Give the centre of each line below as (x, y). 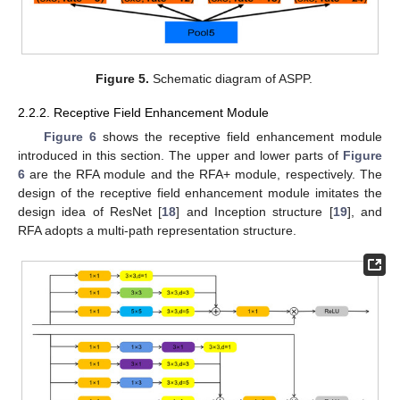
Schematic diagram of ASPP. (230, 79)
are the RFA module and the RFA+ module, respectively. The (204, 175)
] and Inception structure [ (254, 212)
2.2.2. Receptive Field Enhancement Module (143, 113)
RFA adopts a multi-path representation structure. (157, 231)
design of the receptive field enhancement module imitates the (200, 193)
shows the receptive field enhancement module (239, 137)
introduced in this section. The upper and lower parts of (180, 156)
